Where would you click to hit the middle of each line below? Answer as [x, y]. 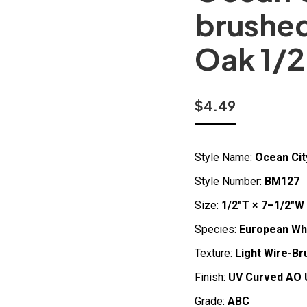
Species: [216, 229]
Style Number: [230, 181]
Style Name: [225, 157]
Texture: [213, 253]
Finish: [211, 277]
